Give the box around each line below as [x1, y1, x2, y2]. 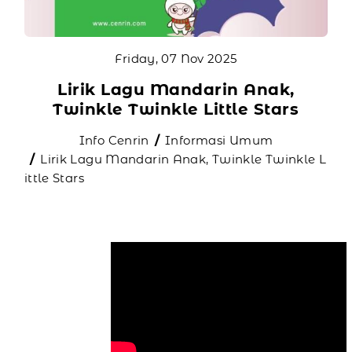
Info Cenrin [79, 132, 149, 148]
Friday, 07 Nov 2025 [115, 50, 237, 66]
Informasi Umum [165, 132, 273, 148]
